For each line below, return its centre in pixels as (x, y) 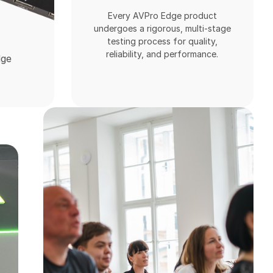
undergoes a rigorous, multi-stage (162, 29)
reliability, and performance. (162, 54)
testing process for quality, (162, 41)
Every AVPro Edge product (162, 16)
